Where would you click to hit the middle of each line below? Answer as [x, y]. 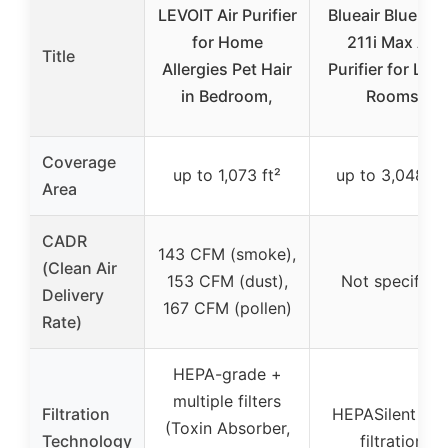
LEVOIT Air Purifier [227, 14]
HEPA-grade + [227, 373]
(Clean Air [79, 267]
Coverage [79, 161]
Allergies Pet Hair [227, 68]
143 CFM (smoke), [227, 253]
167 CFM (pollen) [227, 307]
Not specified [392, 280]
